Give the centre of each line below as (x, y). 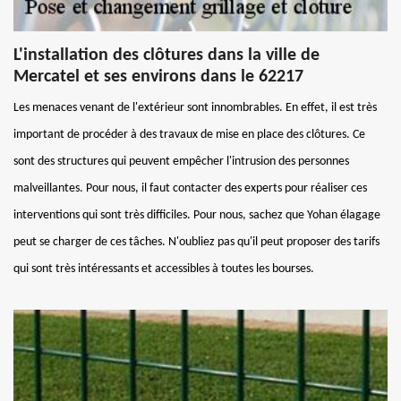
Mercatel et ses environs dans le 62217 (158, 77)
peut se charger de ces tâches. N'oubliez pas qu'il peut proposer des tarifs (196, 242)
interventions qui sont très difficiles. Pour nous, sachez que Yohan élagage (197, 215)
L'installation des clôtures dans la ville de (166, 55)
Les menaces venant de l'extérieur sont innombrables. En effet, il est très (195, 107)
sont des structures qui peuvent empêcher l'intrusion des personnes (181, 161)
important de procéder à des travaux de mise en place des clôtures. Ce (189, 134)
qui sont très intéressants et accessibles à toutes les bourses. (164, 269)
